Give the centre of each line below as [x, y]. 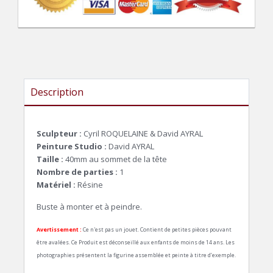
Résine [89, 184]
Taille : [50, 159]
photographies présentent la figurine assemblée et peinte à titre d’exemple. [136, 255]
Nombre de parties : [77, 172]
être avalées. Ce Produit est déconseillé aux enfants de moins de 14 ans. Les [136, 242]
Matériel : [56, 184]
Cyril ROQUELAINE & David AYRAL [143, 133]
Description [57, 92]
